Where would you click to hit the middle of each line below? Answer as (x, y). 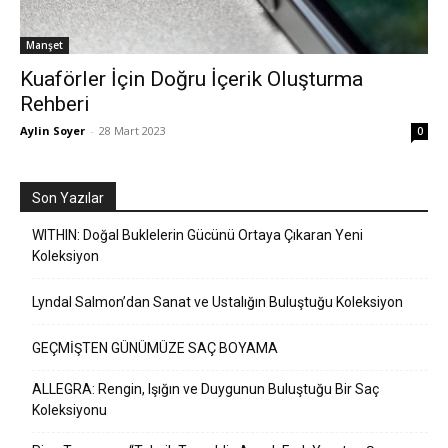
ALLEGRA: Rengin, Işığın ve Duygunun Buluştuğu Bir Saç (205, 389)
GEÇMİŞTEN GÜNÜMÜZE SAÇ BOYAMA (155, 348)
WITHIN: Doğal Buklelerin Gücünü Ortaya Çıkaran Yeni (197, 235)
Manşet (44, 45)
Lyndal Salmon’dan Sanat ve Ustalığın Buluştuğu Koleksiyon (217, 302)
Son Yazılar (68, 198)
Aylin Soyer (52, 130)
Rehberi (55, 104)
